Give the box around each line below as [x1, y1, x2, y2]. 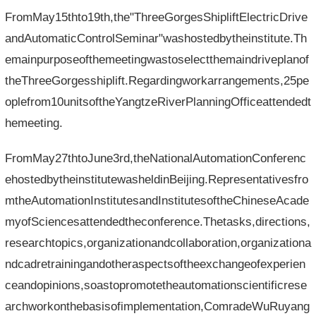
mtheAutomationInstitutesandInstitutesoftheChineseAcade [4, 194, 309, 207]
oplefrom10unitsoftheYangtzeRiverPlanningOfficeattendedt [4, 95, 311, 108]
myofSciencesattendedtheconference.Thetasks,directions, [4, 215, 310, 228]
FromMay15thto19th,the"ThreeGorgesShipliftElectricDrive [4, 11, 308, 23]
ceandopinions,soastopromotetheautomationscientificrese [4, 279, 307, 291]
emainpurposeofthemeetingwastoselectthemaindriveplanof [4, 53, 309, 66]
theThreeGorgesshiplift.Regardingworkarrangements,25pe [4, 74, 309, 87]
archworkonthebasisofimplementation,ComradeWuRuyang [4, 300, 310, 312]
